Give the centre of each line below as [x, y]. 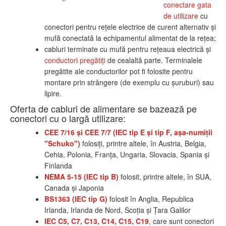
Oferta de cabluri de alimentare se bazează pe [103, 109]
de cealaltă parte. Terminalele [154, 60]
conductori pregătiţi [75, 60]
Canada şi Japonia [74, 188]
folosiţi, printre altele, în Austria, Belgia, [143, 144]
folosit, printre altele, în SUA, [165, 177]
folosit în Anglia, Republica [151, 199]
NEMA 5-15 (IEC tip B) [81, 177]
